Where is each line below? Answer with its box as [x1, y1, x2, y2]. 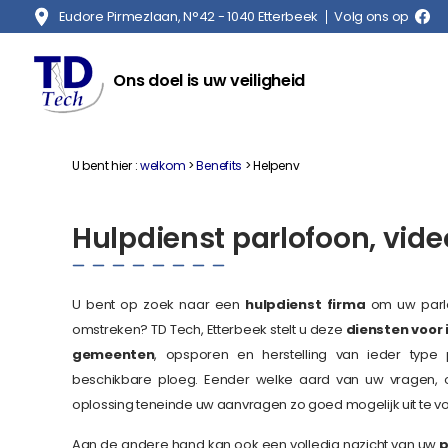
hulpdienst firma [245, 295, 366, 315]
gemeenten [72, 345, 155, 365]
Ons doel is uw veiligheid [113, 68, 306, 92]
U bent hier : [72, 157, 138, 174]
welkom [140, 157, 186, 174]
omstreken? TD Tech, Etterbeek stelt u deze [72, 320, 346, 340]
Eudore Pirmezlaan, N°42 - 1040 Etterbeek [58, 7, 319, 26]
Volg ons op [334, 7, 410, 26]
